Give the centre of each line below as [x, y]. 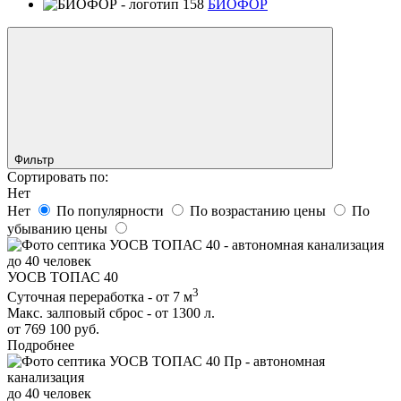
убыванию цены [59, 228]
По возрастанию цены [260, 210]
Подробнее [41, 346]
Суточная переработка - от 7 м [100, 297]
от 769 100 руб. [53, 329]
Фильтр [36, 159]
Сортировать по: [58, 176]
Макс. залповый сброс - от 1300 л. [111, 313]
